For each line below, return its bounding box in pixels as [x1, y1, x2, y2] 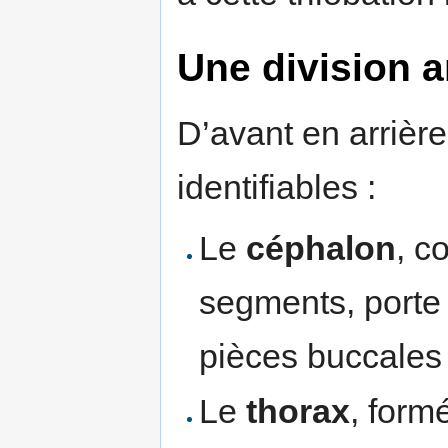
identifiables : [177, 167, 376, 206]
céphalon [246, 228, 397, 267]
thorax [246, 392, 351, 431]
